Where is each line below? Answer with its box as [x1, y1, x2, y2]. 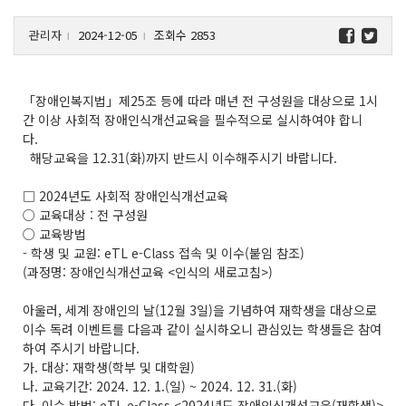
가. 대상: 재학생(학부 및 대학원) [23, 357, 195, 376]
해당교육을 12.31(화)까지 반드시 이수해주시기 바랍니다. [23, 148, 337, 167]
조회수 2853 [150, 25, 216, 43]
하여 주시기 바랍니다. [23, 338, 140, 357]
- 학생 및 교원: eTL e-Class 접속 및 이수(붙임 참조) [23, 243, 304, 262]
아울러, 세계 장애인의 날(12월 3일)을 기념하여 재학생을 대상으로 [23, 300, 377, 319]
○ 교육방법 [23, 224, 86, 243]
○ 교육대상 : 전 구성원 [23, 205, 148, 224]
